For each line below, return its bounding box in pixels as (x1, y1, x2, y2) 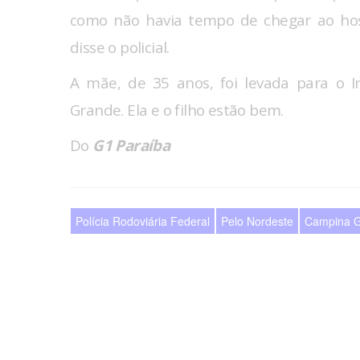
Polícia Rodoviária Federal (76, 213, 210, 230)
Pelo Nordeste (221, 213, 293, 230)
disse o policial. (70, 37, 170, 59)
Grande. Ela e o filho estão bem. (70, 100, 284, 121)
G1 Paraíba (92, 135, 170, 157)
